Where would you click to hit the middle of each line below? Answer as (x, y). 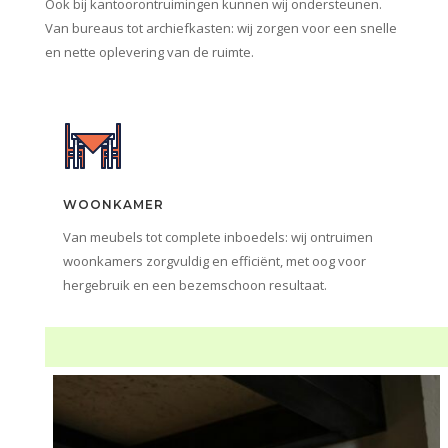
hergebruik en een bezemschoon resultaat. (194, 284)
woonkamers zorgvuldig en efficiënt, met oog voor (214, 260)
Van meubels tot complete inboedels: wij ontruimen (217, 236)
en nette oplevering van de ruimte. (149, 51)
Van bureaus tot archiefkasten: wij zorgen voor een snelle (220, 27)
